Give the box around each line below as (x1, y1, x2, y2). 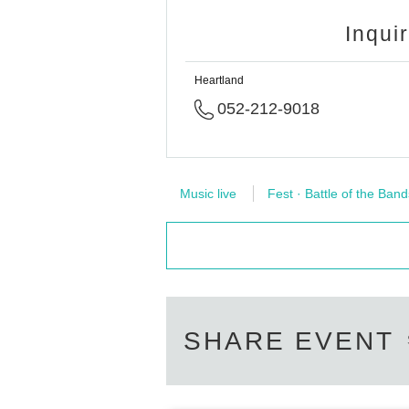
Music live (180, 186, 236, 201)
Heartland (194, 74, 244, 87)
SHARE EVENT (184, 327, 394, 355)
